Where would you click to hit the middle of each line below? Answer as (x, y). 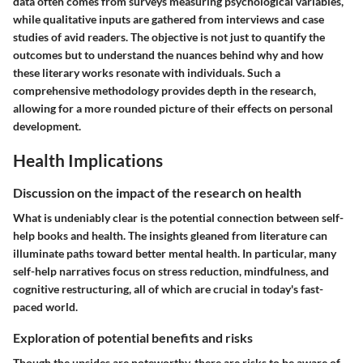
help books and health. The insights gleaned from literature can (170, 235)
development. (47, 126)
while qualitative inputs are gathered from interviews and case (169, 19)
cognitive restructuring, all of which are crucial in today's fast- (168, 288)
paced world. (45, 306)
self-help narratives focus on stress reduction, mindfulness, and (171, 271)
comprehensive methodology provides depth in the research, (164, 91)
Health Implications (88, 160)
